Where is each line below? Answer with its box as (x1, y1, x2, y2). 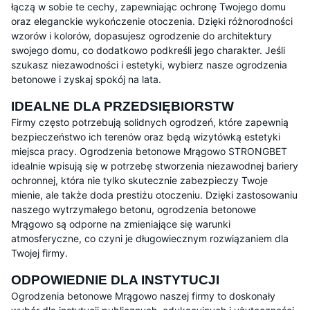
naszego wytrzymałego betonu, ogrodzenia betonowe (11, 203, 256, 216)
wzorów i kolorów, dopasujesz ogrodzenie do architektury (11, 30, 272, 42)
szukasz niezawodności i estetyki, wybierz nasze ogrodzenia (11, 59, 287, 71)
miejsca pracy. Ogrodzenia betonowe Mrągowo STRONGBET (11, 145, 287, 158)
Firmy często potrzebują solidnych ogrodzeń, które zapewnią (11, 116, 289, 129)
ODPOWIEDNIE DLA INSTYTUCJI (11, 273, 219, 288)
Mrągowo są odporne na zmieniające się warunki (11, 218, 230, 230)
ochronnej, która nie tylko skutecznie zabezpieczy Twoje (11, 174, 268, 187)
